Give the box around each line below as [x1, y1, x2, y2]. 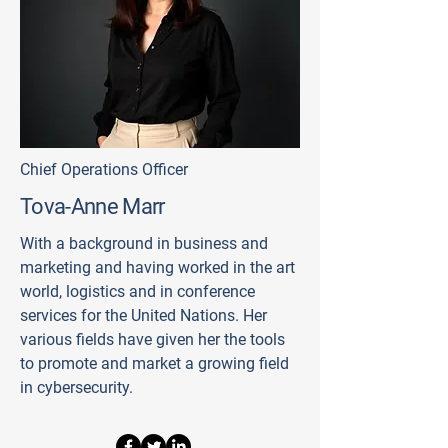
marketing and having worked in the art [20, 258, 295, 277]
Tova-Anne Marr [20, 194, 165, 219]
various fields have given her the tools [20, 330, 285, 349]
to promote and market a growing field [20, 354, 289, 373]
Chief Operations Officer [20, 160, 188, 179]
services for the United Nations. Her [20, 306, 267, 325]
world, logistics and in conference [20, 282, 255, 301]
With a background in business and [20, 234, 268, 253]
